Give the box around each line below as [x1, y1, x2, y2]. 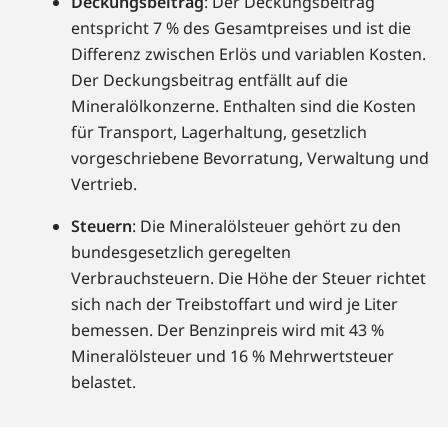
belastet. [71, 371, 136, 394]
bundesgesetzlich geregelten [71, 241, 291, 264]
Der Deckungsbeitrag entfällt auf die [71, 69, 348, 92]
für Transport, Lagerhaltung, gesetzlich [71, 121, 367, 144]
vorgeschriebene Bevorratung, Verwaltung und [71, 147, 429, 170]
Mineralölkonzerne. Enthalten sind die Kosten [71, 95, 416, 118]
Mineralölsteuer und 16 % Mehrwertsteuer [71, 345, 394, 368]
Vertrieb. [71, 173, 137, 196]
